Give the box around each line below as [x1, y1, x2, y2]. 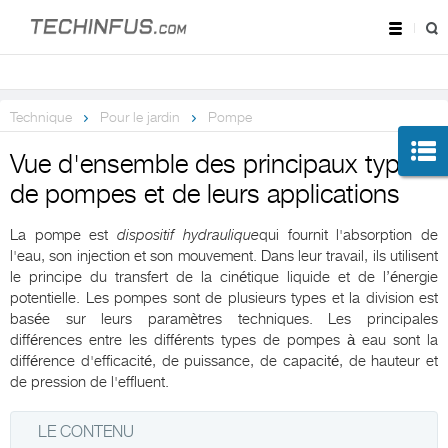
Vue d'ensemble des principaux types [10, 150, 426, 180]
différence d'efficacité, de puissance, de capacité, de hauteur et [10, 352, 438, 371]
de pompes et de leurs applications [10, 180, 400, 210]
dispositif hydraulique [117, 226, 259, 245]
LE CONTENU [38, 423, 134, 442]
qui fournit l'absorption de [258, 226, 439, 245]
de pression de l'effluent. [10, 373, 169, 392]
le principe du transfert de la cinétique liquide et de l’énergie [10, 268, 438, 287]
